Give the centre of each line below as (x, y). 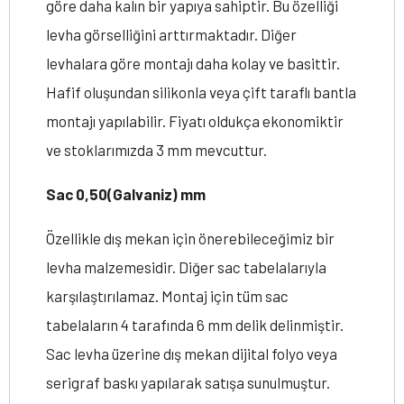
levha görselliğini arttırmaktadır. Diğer (171, 34)
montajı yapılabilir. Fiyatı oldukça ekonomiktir (195, 121)
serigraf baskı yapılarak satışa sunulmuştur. (188, 382)
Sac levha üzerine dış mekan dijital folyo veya (192, 353)
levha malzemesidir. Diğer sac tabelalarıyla (186, 267)
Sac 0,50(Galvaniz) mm (126, 194)
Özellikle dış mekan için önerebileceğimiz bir (190, 238)
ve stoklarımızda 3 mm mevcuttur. (156, 150)
